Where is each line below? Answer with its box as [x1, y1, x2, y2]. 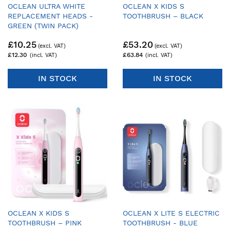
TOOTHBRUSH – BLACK [123, 11, 203, 20]
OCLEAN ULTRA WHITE [8, 2, 85, 10]
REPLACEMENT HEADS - [8, 11, 93, 20]
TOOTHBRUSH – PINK [8, 219, 82, 227]
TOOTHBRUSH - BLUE [123, 219, 198, 227]
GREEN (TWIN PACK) [8, 21, 79, 30]
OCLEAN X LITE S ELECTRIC [123, 209, 220, 218]
